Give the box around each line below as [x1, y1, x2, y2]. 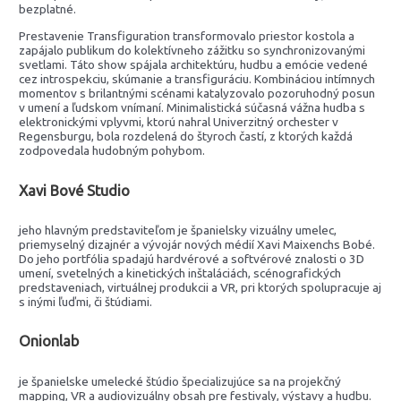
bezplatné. [19, 2, 77, 17]
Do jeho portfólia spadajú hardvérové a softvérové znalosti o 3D [19, 251, 365, 266]
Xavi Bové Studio [19, 182, 131, 199]
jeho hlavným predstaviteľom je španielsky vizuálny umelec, [19, 222, 337, 237]
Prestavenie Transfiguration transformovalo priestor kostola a [19, 28, 355, 43]
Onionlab [19, 333, 80, 350]
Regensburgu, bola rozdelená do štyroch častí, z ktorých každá [19, 128, 354, 143]
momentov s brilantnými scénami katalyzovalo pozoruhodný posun [19, 85, 376, 100]
